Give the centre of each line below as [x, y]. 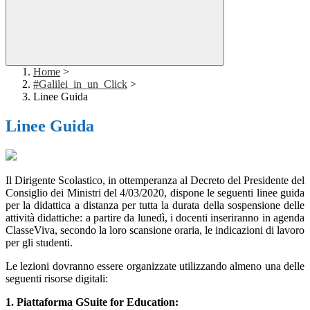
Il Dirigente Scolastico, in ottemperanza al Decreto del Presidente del [155, 181]
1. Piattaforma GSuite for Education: [92, 302]
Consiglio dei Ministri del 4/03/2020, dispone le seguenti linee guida [155, 193]
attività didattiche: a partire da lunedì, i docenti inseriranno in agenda [155, 218]
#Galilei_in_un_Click [80, 84]
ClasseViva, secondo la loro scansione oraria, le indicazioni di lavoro [155, 230]
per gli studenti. [39, 243]
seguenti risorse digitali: [57, 279]
